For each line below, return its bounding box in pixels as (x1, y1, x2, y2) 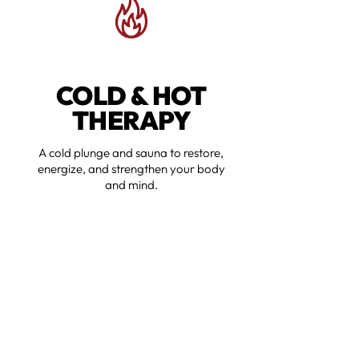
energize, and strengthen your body (38, 161, 226, 177)
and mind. (105, 177, 159, 193)
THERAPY (72, 104, 192, 137)
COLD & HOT (56, 79, 208, 112)
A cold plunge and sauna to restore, (38, 145, 224, 161)
